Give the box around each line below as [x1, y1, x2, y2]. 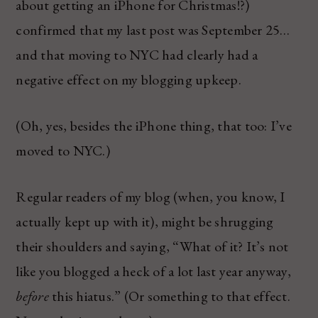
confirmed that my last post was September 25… [16, 20, 290, 39]
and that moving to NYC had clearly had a [16, 45, 258, 64]
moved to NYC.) [16, 141, 110, 160]
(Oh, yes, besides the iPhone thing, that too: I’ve [16, 116, 292, 135]
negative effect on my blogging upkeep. [16, 70, 241, 89]
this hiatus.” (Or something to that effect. [48, 286, 290, 305]
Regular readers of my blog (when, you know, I [16, 187, 285, 206]
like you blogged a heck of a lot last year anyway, [16, 261, 291, 280]
